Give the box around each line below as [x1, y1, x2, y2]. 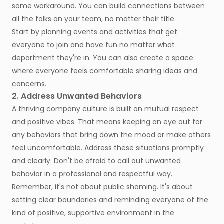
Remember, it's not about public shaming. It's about [12, 182, 193, 192]
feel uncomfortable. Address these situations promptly [12, 143, 204, 153]
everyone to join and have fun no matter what [12, 40, 175, 50]
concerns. [12, 79, 46, 89]
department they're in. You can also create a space [12, 53, 193, 63]
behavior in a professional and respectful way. [12, 169, 172, 179]
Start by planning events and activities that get [12, 27, 177, 37]
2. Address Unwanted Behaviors [12, 90, 142, 102]
